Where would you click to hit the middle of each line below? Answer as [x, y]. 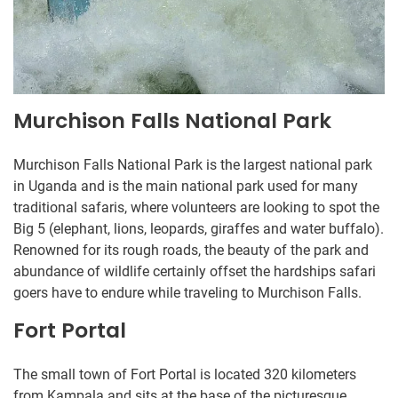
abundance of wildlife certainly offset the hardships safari [195, 271]
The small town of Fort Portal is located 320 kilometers [185, 374]
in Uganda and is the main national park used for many [186, 186]
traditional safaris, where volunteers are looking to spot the [196, 207]
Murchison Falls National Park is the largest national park [193, 164]
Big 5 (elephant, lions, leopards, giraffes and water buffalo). [199, 228]
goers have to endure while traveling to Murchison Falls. [187, 292]
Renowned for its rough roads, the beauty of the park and [191, 250]
